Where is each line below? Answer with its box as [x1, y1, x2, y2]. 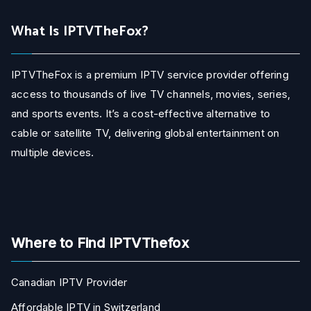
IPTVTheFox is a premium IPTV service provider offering [11, 68, 289, 81]
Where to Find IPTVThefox [11, 235, 189, 251]
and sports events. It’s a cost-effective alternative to [11, 107, 271, 120]
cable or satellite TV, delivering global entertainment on [11, 126, 280, 140]
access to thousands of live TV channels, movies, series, [11, 87, 291, 101]
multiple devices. [11, 146, 94, 159]
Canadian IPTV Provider [11, 276, 128, 289]
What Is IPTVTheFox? [11, 20, 149, 43]
